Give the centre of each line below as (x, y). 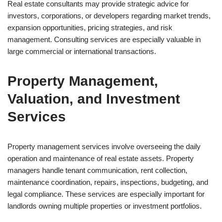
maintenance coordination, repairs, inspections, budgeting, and (108, 182)
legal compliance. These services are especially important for (106, 194)
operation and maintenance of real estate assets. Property (101, 158)
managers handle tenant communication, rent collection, (97, 170)
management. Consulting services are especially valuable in (104, 39)
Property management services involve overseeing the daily (104, 146)
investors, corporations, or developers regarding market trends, (109, 16)
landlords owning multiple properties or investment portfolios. (105, 206)
